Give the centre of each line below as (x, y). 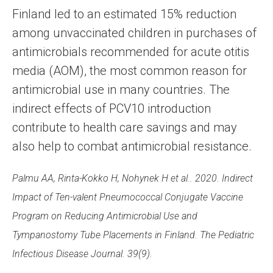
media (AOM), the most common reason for (129, 71)
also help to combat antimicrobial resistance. (132, 147)
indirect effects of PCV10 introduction (112, 109)
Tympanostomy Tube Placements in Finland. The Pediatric (133, 235)
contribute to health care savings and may (125, 128)
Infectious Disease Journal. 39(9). (82, 254)
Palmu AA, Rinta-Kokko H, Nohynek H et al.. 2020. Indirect (133, 179)
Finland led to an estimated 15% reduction (124, 14)
